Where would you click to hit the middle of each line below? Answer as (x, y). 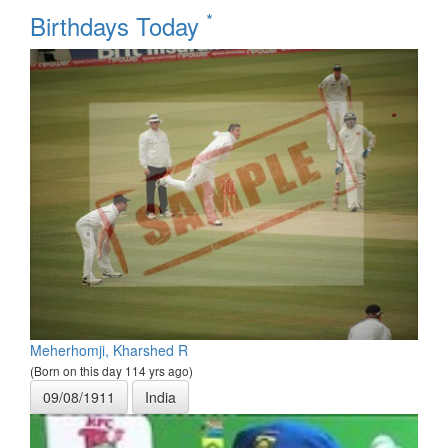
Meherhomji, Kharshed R (109, 350)
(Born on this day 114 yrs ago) (111, 371)
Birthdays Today (118, 26)
